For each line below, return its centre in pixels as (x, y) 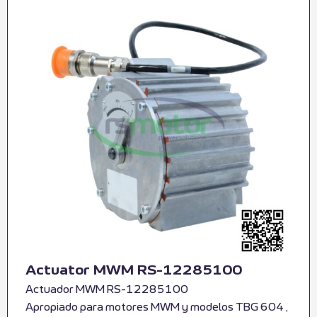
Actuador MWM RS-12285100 (107, 289)
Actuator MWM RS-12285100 (134, 270)
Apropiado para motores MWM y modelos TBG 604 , (157, 307)
